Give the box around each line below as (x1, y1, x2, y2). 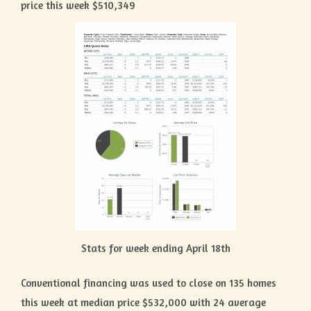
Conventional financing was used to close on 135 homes (21, 276, 276, 290)
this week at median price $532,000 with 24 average (21, 296, 266, 310)
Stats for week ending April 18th (81, 241, 230, 255)
